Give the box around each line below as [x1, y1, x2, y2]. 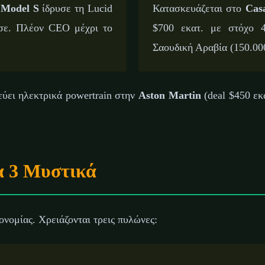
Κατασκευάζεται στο [153, 2, 245, 14]
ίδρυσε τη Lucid [38, 2, 113, 14]
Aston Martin [138, 89, 201, 101]
